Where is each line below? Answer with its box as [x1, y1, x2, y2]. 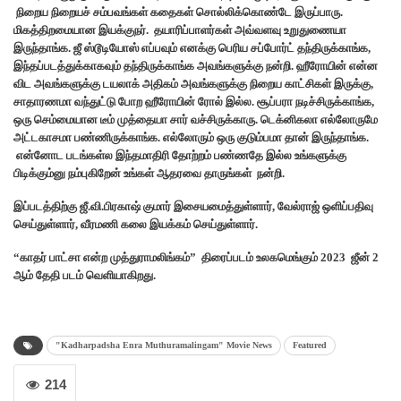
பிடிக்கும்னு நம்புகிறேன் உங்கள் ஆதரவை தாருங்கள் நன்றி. [13, 166, 285, 181]
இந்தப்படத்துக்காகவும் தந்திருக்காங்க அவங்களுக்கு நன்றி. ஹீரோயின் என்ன [13, 59, 378, 73]
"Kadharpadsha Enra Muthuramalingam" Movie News [55, 340, 272, 351]
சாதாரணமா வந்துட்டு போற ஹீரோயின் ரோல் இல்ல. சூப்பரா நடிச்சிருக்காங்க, [13, 95, 374, 109]
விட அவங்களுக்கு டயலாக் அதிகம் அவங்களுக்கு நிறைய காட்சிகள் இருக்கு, [13, 77, 373, 91]
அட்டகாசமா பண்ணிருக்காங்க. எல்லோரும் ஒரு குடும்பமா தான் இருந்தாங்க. [13, 131, 369, 145]
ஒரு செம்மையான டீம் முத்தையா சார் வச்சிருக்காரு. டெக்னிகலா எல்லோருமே [13, 113, 378, 127]
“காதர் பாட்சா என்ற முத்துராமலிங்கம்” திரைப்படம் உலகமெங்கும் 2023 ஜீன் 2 [13, 251, 379, 265]
